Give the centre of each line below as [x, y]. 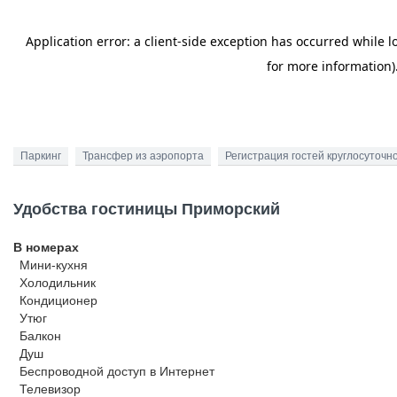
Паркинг [41, 156]
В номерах [46, 247]
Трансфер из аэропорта [143, 156]
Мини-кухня [54, 265]
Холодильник [58, 283]
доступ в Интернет [159, 371]
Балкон [40, 336]
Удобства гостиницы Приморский [147, 209]
